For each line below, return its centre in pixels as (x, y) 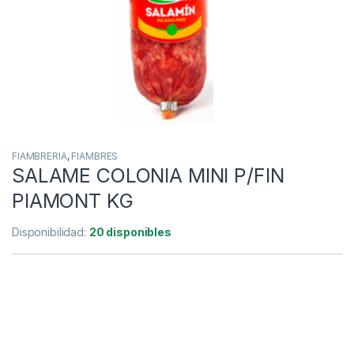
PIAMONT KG (73, 200)
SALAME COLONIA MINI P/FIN (148, 175)
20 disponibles (130, 232)
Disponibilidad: (51, 232)
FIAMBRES (95, 156)
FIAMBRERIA (40, 156)
